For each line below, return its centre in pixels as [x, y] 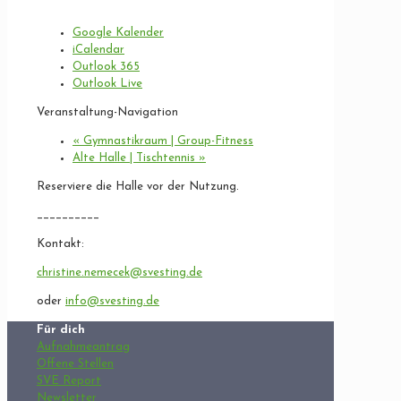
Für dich [61, 329]
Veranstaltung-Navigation [107, 112]
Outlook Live [107, 83]
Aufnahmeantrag [83, 346]
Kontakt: [60, 243]
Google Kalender [118, 32]
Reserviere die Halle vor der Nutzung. [138, 186]
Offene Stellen [75, 363]
